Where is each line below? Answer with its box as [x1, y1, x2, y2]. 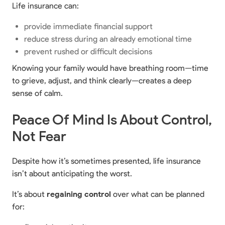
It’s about [12, 189, 47, 199]
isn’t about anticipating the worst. [12, 169, 132, 178]
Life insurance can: [12, 1, 79, 11]
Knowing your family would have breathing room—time [12, 63, 208, 73]
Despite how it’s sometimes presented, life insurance [12, 156, 201, 166]
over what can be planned [111, 189, 204, 199]
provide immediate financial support [24, 22, 153, 31]
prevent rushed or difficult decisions [24, 47, 152, 56]
